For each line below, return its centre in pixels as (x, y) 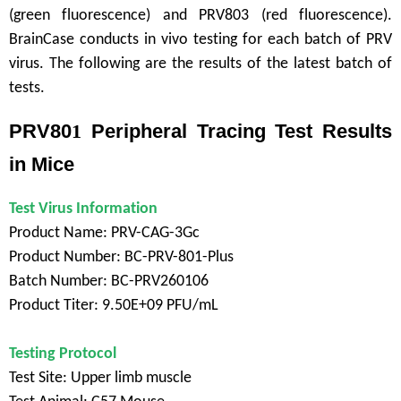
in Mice (42, 165)
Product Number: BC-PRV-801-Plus (121, 258)
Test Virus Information (83, 209)
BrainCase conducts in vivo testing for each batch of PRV (200, 40)
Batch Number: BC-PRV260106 (109, 282)
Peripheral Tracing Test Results (237, 132)
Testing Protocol (63, 354)
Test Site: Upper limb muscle (100, 379)
